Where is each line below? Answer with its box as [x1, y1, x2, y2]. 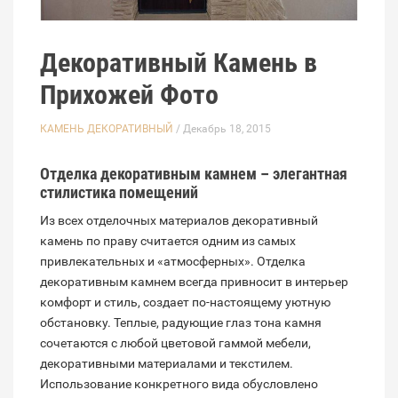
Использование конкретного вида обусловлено [40, 377, 318, 392]
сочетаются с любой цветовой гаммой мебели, [40, 336, 311, 351]
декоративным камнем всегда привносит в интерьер [40, 275, 348, 290]
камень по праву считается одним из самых [40, 234, 296, 249]
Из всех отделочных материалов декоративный [40, 213, 318, 228]
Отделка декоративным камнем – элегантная [40, 164, 347, 184]
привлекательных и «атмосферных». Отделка [40, 254, 306, 269]
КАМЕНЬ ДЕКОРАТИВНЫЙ [40, 123, 173, 136]
